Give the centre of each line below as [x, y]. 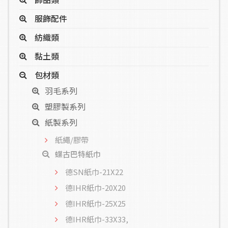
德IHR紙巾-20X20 [95, 188]
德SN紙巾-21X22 [94, 172]
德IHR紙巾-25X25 [95, 204]
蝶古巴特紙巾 [78, 154]
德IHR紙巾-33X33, [97, 219]
